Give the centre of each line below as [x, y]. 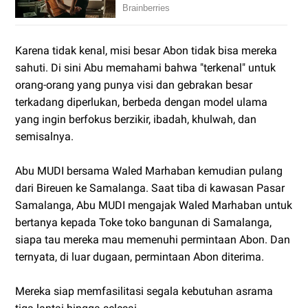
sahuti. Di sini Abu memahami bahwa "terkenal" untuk [145, 68]
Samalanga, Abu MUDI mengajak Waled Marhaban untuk [154, 206]
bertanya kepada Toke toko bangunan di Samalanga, [143, 223]
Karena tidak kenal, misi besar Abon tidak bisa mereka [146, 51]
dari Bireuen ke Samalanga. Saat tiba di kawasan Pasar [150, 188]
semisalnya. [44, 137]
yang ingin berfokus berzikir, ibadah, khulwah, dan [136, 120]
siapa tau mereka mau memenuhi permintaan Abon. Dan [153, 240]
